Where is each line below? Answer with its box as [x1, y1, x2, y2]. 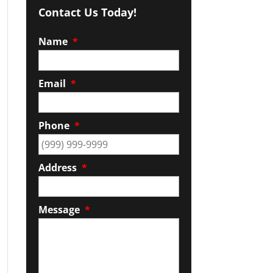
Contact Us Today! [38, 5, 136, 19]
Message [38, 203, 80, 216]
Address [38, 161, 77, 174]
